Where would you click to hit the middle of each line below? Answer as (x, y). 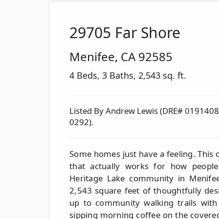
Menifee (92, 56)
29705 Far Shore (125, 32)
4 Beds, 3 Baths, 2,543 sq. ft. (128, 75)
